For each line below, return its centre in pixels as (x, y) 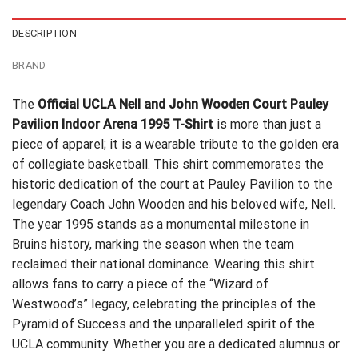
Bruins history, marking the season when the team (153, 244)
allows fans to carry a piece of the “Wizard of (140, 284)
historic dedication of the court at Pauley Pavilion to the (172, 184)
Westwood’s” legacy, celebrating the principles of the (164, 304)
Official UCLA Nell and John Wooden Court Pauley (183, 104)
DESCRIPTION (44, 33)
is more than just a (267, 124)
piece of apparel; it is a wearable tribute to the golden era (175, 144)
